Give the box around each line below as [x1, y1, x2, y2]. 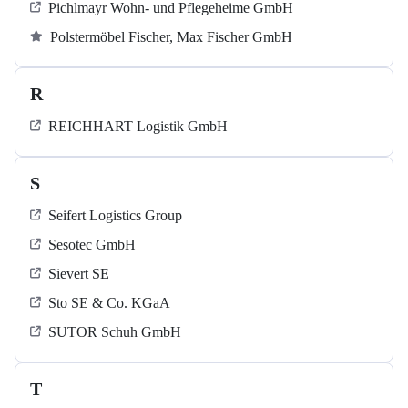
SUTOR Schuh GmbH [48, 324, 181, 340]
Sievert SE [48, 266, 109, 281]
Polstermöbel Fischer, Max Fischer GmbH [50, 29, 292, 45]
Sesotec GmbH [48, 237, 136, 252]
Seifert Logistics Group [48, 208, 182, 223]
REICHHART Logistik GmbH [48, 118, 228, 134]
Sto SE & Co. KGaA [48, 295, 170, 311]
